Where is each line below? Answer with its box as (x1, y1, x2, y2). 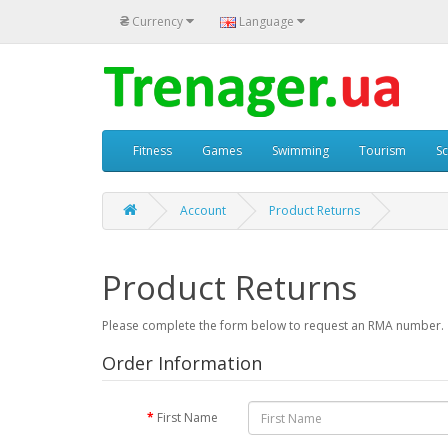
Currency (132, 12, 183, 30)
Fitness (133, 142, 172, 159)
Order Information (102, 351, 262, 375)
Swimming (272, 142, 329, 159)
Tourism (359, 142, 406, 159)
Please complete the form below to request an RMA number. (102, 317, 444, 334)
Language (239, 12, 294, 30)
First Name (157, 409, 219, 426)
